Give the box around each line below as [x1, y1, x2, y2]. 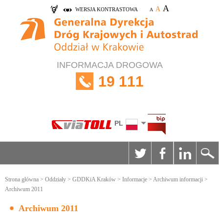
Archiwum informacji [153, 176, 203, 183]
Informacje [122, 176, 147, 183]
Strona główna [5, 176, 39, 183]
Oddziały [45, 176, 66, 183]
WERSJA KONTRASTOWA [75, 6, 138, 12]
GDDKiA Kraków [72, 176, 116, 183]
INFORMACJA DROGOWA [56, 60, 163, 70]
